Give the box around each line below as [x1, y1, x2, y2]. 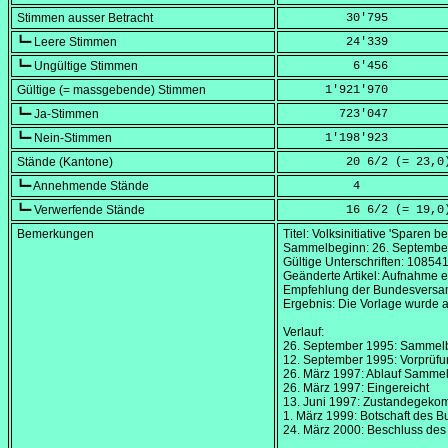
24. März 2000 [283, 423, 361, 438]
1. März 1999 [283, 409, 354, 424]
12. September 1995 [283, 353, 394, 368]
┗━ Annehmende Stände [17, 179, 149, 194]
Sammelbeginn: [283, 241, 372, 256]
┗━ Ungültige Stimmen [17, 59, 138, 74]
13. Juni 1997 [283, 395, 357, 410]
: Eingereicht [361, 381, 429, 396]
